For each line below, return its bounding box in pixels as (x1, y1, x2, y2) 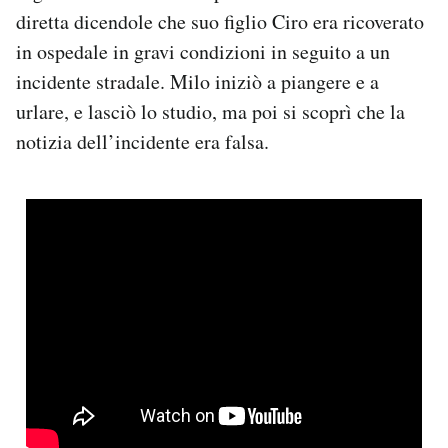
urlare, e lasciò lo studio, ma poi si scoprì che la (16, 98, 405, 126)
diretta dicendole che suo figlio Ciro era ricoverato (16, 8, 424, 36)
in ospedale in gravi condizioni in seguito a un (16, 38, 390, 66)
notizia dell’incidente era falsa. (16, 128, 269, 156)
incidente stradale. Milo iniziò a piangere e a (16, 68, 379, 96)
